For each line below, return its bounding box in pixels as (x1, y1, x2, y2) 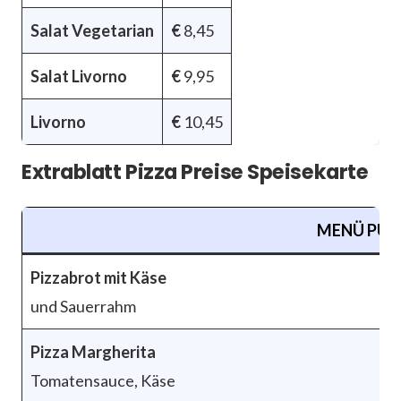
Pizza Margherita (30, 341, 156, 362)
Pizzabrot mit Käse (30, 267, 166, 287)
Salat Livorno (30, 65, 127, 86)
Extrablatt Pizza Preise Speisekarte (21, 157, 369, 186)
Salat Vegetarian (30, 20, 154, 40)
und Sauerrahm (30, 295, 136, 316)
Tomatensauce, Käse (30, 370, 175, 390)
